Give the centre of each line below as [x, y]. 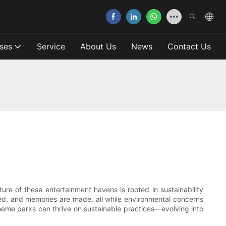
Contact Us [189, 46]
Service [51, 46]
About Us [98, 46]
